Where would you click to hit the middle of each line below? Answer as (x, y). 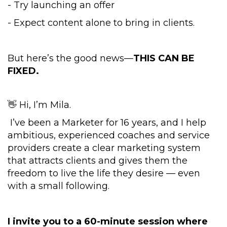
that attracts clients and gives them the (98, 161)
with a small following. (59, 186)
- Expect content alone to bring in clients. (101, 23)
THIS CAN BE (164, 58)
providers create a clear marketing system (104, 148)
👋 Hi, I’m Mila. (39, 105)
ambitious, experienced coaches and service (109, 135)
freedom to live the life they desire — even (104, 173)
